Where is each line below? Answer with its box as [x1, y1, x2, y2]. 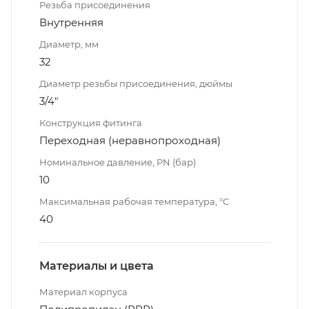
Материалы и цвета [39, 259, 154, 272]
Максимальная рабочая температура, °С [39, 195, 229, 207]
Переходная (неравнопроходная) [39, 133, 221, 147]
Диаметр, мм [39, 38, 99, 50]
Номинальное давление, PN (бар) [39, 156, 196, 168]
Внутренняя [39, 15, 103, 29]
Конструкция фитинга [39, 117, 142, 128]
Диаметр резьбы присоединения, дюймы [39, 77, 232, 89]
